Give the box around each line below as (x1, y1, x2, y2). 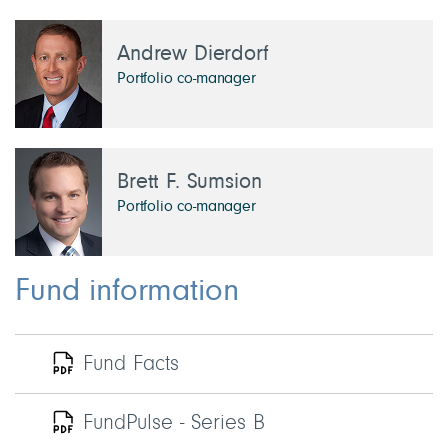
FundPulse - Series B (83, 412, 265, 435)
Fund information (15, 275, 239, 308)
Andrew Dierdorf (117, 44, 269, 67)
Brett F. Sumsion (117, 172, 262, 195)
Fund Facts (83, 353, 179, 376)
